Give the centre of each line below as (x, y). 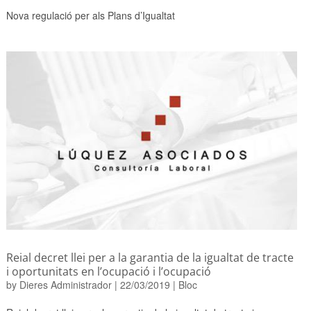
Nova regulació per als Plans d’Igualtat (90, 16)
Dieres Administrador (65, 284)
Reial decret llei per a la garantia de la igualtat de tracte (150, 257)
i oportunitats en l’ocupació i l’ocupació (108, 271)
